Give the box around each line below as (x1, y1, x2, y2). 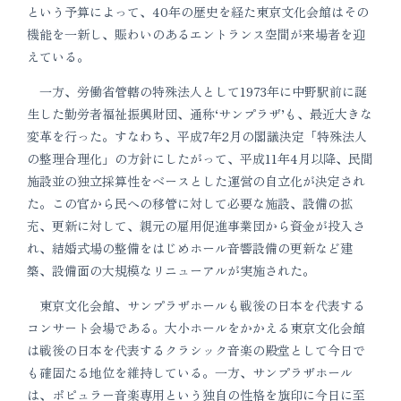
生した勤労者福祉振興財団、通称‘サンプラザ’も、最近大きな (27, 105, 372, 123)
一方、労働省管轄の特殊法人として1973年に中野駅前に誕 (27, 82, 367, 100)
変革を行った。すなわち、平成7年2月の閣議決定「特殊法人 (27, 127, 367, 145)
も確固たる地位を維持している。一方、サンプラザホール (27, 363, 353, 381)
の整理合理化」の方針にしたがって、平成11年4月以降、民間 (27, 149, 373, 167)
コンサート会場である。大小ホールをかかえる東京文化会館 (27, 319, 365, 337)
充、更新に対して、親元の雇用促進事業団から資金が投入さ (27, 217, 365, 235)
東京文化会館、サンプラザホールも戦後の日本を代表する (27, 296, 365, 314)
